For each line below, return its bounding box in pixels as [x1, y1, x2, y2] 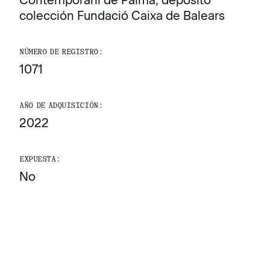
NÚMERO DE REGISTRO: [19, 48, 103, 55]
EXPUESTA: [19, 155, 60, 163]
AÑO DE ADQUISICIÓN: [19, 102, 103, 109]
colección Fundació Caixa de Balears [19, 8, 225, 23]
